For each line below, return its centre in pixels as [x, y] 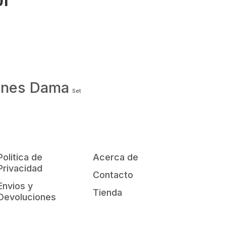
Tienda [107, 193]
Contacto [113, 175]
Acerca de [115, 157]
